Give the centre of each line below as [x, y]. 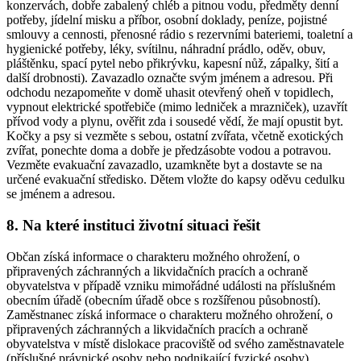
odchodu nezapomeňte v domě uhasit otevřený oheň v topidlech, [170, 93]
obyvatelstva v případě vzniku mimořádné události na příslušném [171, 285]
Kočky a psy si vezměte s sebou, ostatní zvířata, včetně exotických [175, 136]
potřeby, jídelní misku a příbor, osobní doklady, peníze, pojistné [167, 20]
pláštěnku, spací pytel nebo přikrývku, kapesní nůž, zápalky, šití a [172, 64]
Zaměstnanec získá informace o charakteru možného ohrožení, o [170, 314]
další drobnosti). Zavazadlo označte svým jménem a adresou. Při [170, 78]
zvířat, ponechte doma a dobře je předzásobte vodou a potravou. [169, 151]
